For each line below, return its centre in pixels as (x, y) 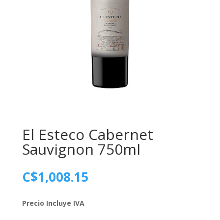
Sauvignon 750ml (81, 149)
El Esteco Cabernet (87, 135)
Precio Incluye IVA (53, 203)
